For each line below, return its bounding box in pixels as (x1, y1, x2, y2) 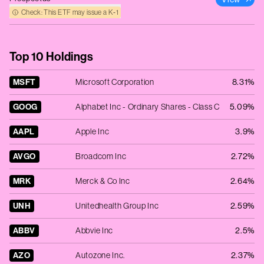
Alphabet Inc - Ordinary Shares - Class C (75, 102, 220, 111)
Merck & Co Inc (75, 176, 130, 186)
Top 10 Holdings (9, 49, 93, 64)
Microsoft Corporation (75, 77, 154, 87)
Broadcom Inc (75, 151, 127, 161)
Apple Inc (75, 127, 110, 136)
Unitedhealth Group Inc (75, 201, 159, 210)
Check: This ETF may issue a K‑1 (21, 8, 118, 16)
